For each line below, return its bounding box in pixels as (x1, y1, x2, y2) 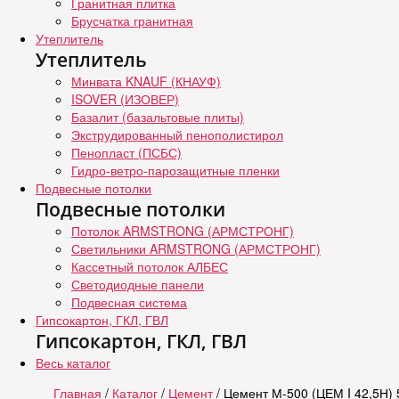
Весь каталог (36, 354, 110, 371)
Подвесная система (71, 293, 187, 311)
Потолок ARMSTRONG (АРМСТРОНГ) (71, 222, 294, 240)
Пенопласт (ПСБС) (71, 143, 182, 161)
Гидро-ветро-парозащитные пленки (71, 161, 280, 179)
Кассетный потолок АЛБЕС (71, 257, 228, 275)
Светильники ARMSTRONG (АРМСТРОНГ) (71, 240, 321, 257)
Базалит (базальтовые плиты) (71, 108, 244, 126)
